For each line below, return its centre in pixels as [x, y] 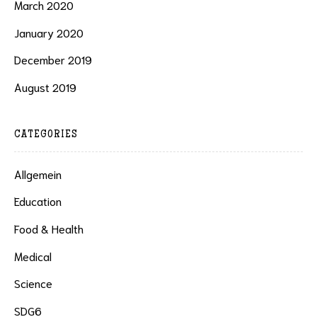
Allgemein [38, 173]
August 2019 [45, 86]
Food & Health [49, 228]
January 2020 [49, 32]
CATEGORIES [46, 135]
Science [33, 283]
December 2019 [53, 59]
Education [38, 201]
